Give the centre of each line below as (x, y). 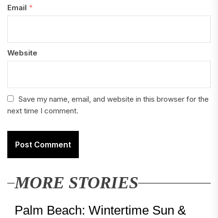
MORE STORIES (76, 183)
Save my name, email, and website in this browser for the (114, 99)
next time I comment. (43, 111)
